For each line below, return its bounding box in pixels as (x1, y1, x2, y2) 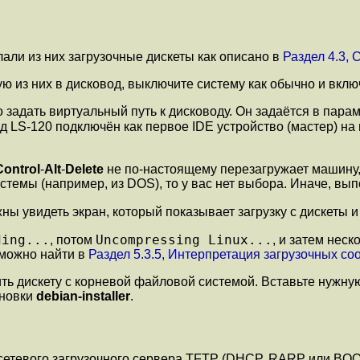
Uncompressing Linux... (96, 232, 272, 248)
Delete (65, 162, 104, 177)
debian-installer (36, 289, 130, 304)
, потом (50, 233, 96, 247)
